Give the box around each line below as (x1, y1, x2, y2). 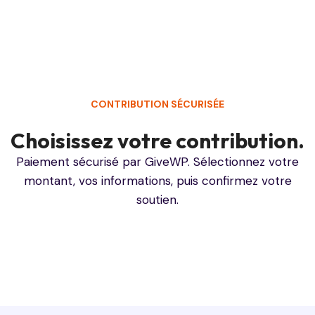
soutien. (136, 191, 179, 207)
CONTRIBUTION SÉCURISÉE (91, 97, 224, 110)
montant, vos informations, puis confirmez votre (23, 172, 292, 188)
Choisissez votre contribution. (11, 127, 304, 154)
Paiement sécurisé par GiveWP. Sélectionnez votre (16, 153, 299, 169)
